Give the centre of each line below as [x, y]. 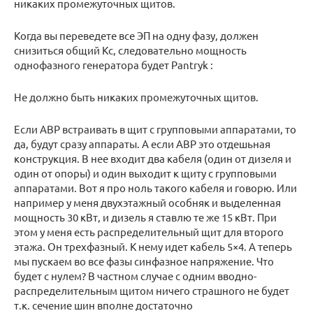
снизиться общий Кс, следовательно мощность [130, 50]
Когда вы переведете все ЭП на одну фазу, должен [136, 36]
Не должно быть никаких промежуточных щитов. [136, 97]
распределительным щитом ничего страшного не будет [152, 291]
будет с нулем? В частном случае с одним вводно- [135, 276]
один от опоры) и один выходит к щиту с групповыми [145, 173]
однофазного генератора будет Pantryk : [114, 65]
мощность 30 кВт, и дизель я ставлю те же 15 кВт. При [145, 217]
